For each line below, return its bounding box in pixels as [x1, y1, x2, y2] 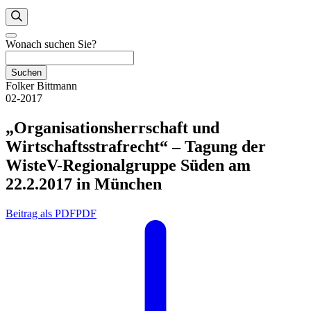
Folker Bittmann [6, 80, 77, 92]
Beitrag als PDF [6, 207, 76, 219]
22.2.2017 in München [6, 174, 162, 193]
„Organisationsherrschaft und [6, 118, 219, 137]
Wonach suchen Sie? [6, 38, 96, 50]
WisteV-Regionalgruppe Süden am [6, 155, 251, 174]
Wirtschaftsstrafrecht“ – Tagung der [6, 137, 266, 155]
